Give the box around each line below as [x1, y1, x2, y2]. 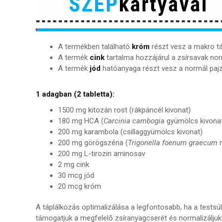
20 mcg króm [58, 181, 101, 191]
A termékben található [58, 42, 132, 51]
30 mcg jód [58, 170, 94, 180]
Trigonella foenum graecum [128, 138, 218, 147]
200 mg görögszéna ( [58, 138, 128, 147]
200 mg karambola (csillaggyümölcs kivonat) [58, 127, 203, 136]
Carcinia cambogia [104, 116, 165, 125]
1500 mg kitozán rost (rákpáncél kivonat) [58, 105, 191, 114]
